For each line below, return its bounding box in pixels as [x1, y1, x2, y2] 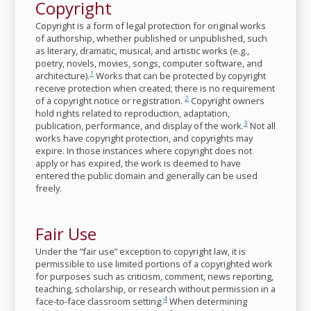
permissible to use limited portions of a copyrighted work [35, 258, 273, 270]
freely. [35, 182, 62, 194]
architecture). [35, 69, 90, 82]
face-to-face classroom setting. [35, 295, 163, 308]
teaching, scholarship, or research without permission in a [35, 283, 276, 295]
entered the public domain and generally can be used [35, 169, 258, 182]
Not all [248, 119, 276, 132]
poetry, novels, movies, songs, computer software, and [35, 57, 262, 69]
